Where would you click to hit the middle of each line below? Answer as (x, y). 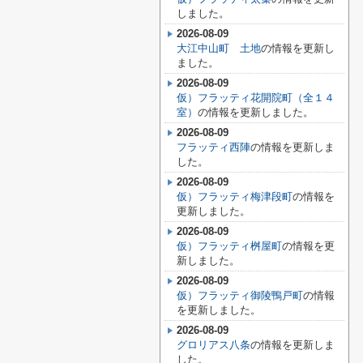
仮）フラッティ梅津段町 (235, 196)
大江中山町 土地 (219, 48)
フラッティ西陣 (214, 147)
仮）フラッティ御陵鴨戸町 (240, 295)
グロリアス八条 (214, 345)
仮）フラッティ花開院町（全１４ (256, 98)
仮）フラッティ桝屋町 (229, 246)
